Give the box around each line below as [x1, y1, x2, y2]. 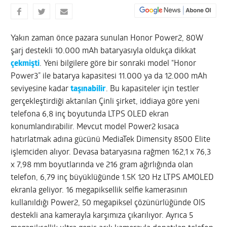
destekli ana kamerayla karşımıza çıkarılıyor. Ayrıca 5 [11, 211, 194, 220]
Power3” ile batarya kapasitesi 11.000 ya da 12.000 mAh [11, 72, 208, 81]
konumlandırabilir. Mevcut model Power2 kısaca [11, 123, 179, 131]
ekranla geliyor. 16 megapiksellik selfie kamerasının [11, 186, 188, 195]
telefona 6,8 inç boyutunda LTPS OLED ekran [11, 110, 169, 119]
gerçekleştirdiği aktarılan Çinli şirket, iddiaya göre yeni [11, 97, 200, 106]
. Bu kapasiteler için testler [106, 85, 200, 93]
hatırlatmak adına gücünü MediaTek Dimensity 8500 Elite [11, 135, 211, 144]
